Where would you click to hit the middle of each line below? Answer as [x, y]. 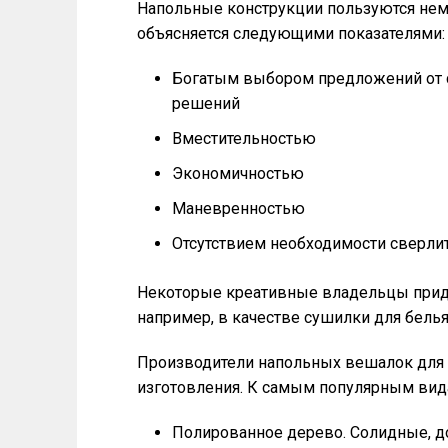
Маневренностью [238, 208]
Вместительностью [244, 138]
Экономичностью [238, 173]
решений [206, 103]
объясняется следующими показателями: [291, 33]
